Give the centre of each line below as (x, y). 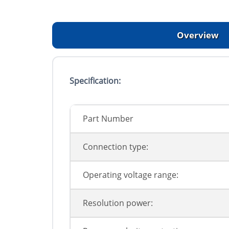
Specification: (95, 81)
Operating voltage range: (131, 175)
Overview (198, 35)
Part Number (108, 119)
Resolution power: (118, 203)
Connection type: (116, 147)
